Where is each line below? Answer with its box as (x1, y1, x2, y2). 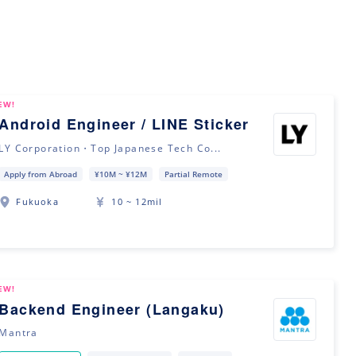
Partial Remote (164, 168, 223, 180)
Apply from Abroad (4, 168, 78, 180)
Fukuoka (16, 195, 59, 208)
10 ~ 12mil (111, 195, 163, 208)
